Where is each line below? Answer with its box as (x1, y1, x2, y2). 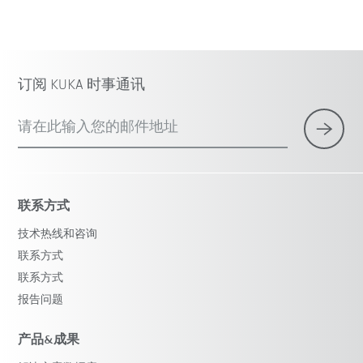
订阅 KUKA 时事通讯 (18, 78, 146, 94)
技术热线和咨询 (18, 228, 98, 241)
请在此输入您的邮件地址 (18, 120, 179, 136)
